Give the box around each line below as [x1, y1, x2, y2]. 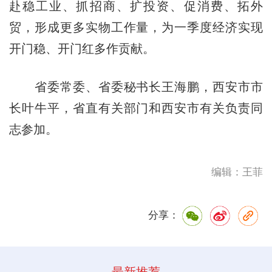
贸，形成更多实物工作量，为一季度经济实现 [8, 20, 263, 34]
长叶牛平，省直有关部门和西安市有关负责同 [8, 101, 263, 115]
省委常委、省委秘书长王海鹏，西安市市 [8, 80, 263, 93]
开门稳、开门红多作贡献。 [8, 41, 155, 55]
